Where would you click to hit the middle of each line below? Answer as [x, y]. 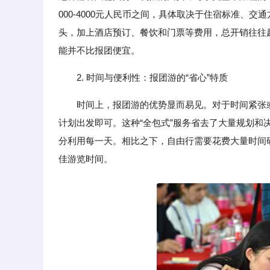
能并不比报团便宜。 [99, 50]
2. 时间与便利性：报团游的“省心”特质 [152, 77]
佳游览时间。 [86, 159]
